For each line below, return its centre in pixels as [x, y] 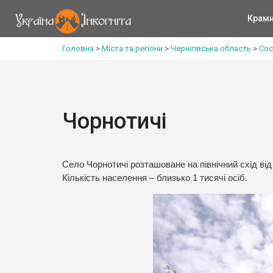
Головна [78, 48]
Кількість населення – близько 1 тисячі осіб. [155, 178]
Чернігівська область [211, 48]
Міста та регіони [132, 48]
